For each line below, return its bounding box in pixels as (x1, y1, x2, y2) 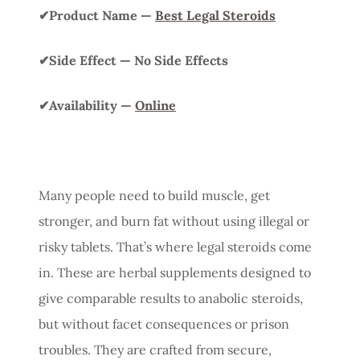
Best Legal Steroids (155, 6, 276, 23)
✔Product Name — (39, 6, 155, 23)
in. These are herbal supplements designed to (39, 264, 311, 280)
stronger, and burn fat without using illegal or (39, 212, 309, 229)
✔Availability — (39, 96, 135, 113)
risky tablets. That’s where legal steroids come (39, 238, 312, 255)
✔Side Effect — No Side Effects (39, 51, 228, 68)
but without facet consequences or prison (39, 315, 289, 332)
